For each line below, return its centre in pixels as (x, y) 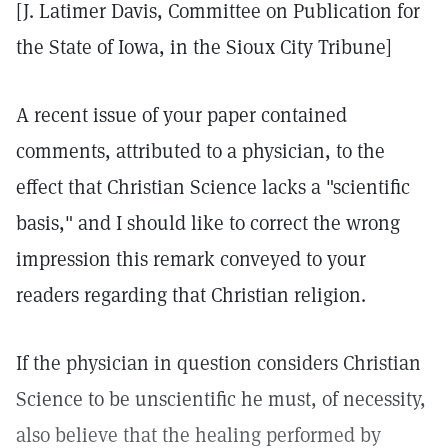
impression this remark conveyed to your (191, 259)
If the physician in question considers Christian (218, 363)
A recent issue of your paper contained (181, 115)
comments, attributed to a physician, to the (200, 151)
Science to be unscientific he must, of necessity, (221, 399)
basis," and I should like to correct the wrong (208, 223)
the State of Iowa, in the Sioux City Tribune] (204, 47)
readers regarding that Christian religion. (191, 295)
